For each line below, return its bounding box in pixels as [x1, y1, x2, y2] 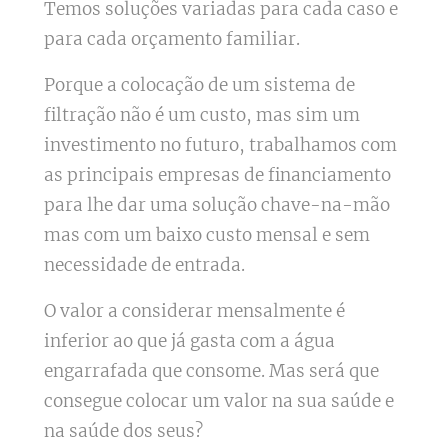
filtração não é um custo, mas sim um [43, 103, 360, 126]
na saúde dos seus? [43, 419, 203, 442]
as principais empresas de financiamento [43, 163, 391, 186]
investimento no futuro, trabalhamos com [43, 133, 397, 156]
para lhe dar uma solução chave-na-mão [43, 193, 390, 216]
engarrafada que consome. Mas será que [43, 359, 379, 382]
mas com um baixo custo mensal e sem [43, 223, 370, 246]
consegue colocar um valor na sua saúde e [43, 389, 394, 412]
